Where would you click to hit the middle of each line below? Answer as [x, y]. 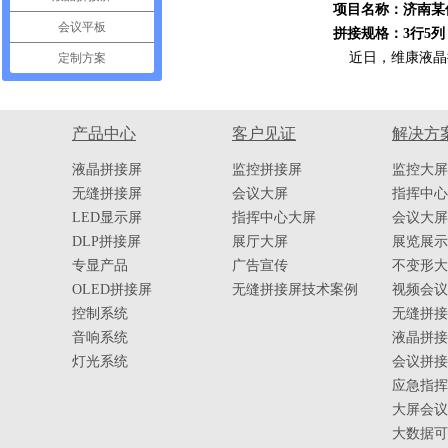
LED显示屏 [107, 217]
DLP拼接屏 [106, 241]
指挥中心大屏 [274, 217]
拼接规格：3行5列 [388, 33]
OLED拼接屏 [112, 289]
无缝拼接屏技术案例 [295, 289]
